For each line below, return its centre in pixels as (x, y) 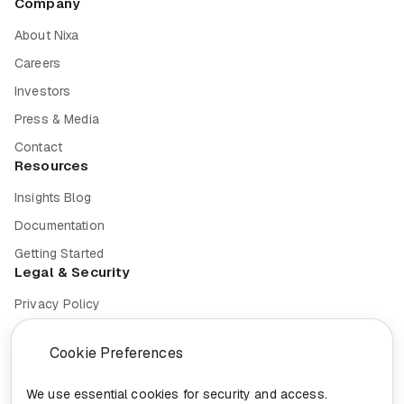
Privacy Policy (57, 303)
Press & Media (57, 119)
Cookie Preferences (116, 353)
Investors (43, 91)
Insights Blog (53, 197)
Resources (52, 165)
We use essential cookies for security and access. (177, 394)
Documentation (60, 225)
